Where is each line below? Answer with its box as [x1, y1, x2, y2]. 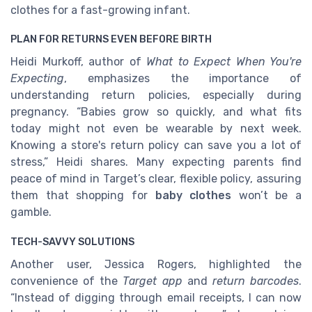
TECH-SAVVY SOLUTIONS [10, 236, 134, 249]
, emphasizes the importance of [64, 72, 302, 86]
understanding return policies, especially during [10, 88, 302, 102]
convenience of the [10, 274, 123, 288]
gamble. [10, 205, 52, 219]
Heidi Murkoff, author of [10, 55, 146, 69]
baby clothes [155, 189, 232, 203]
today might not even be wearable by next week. [10, 122, 302, 136]
